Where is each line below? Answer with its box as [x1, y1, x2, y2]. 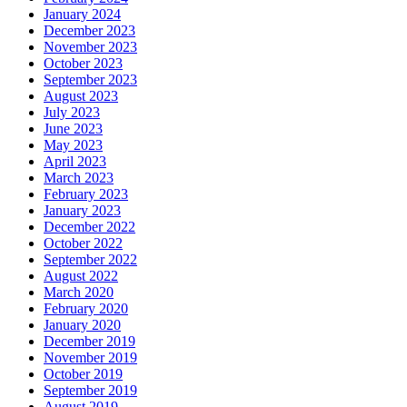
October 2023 [44, 55, 123, 72]
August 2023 [44, 88, 118, 104]
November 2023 [44, 39, 137, 55]
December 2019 [44, 333, 135, 350]
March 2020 [44, 284, 114, 301]
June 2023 [44, 121, 103, 137]
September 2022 [44, 252, 137, 268]
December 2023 [44, 23, 135, 39]
